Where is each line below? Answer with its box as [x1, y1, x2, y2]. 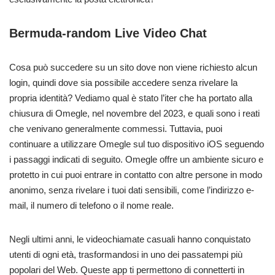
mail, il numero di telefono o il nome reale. [9, 200, 174, 211]
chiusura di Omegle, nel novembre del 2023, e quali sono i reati [9, 108, 260, 119]
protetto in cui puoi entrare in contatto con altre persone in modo [9, 169, 262, 180]
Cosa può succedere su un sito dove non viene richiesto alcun [9, 62, 257, 73]
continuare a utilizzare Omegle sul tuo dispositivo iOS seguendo [9, 139, 264, 150]
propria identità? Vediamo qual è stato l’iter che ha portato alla [9, 93, 252, 104]
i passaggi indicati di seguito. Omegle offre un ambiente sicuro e [9, 154, 263, 165]
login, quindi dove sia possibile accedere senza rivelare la [9, 77, 238, 88]
